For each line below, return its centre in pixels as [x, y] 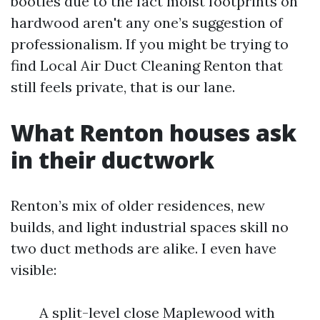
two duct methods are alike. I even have [144, 249]
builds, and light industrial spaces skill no [150, 227]
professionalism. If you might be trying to [150, 44]
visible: [34, 270]
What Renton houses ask [154, 133]
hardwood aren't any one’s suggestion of [147, 23]
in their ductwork [112, 160]
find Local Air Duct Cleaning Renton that [147, 66]
